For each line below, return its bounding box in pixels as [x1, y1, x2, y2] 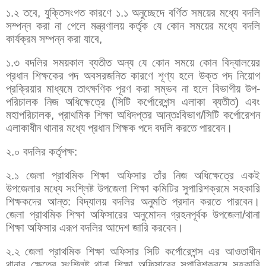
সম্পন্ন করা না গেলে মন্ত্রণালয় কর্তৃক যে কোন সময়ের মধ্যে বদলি [6, 19, 260, 32]
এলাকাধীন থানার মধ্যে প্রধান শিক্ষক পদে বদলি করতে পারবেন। [6, 121, 233, 134]
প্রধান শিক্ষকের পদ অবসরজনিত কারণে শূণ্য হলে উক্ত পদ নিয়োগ [6, 69, 260, 82]
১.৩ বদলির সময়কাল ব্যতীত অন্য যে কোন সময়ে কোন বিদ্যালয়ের [6, 56, 260, 69]
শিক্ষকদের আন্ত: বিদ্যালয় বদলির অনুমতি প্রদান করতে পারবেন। [6, 195, 260, 208]
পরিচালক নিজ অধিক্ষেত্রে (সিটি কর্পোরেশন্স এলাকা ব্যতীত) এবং [6, 95, 260, 108]
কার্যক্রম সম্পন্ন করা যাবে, [6, 32, 102, 45]
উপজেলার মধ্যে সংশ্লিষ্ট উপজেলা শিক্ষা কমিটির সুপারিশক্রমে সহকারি [6, 182, 260, 195]
